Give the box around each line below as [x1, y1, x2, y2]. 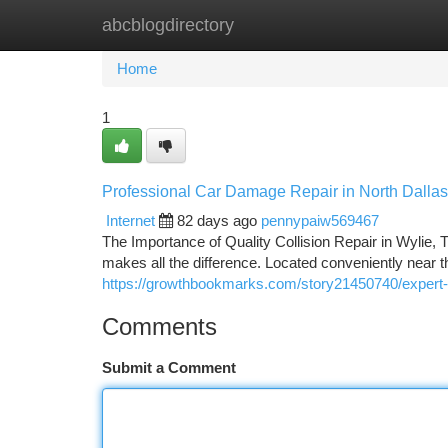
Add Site [345, 16, 400, 33]
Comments [102, 313, 217, 340]
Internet [106, 212, 155, 229]
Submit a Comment [102, 359, 236, 376]
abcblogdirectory [102, 15, 234, 35]
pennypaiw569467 [261, 212, 379, 229]
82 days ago [177, 212, 257, 229]
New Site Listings [202, 16, 315, 33]
